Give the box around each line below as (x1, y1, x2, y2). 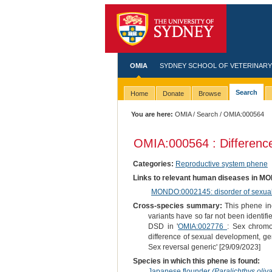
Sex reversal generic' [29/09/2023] (148, 242, 260, 251)
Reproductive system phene (175, 159, 268, 168)
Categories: (132, 159, 174, 168)
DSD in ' (148, 222, 178, 231)
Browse (198, 90, 221, 98)
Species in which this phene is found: (132, 256, 260, 265)
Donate (162, 90, 184, 98)
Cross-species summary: (132, 201, 223, 210)
